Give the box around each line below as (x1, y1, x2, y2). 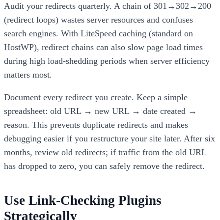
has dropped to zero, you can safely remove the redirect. (4, 161, 205, 171)
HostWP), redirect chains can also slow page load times (4, 42, 203, 52)
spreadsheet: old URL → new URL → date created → (4, 106, 197, 116)
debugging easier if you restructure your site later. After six (4, 133, 215, 143)
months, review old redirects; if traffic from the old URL (4, 147, 206, 157)
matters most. (4, 69, 52, 80)
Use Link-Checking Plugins (4, 192, 162, 208)
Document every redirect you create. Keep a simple (4, 92, 188, 102)
